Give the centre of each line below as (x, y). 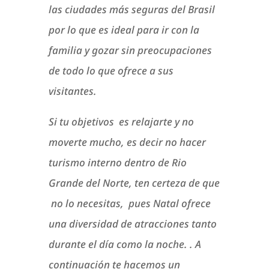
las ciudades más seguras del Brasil (131, 10)
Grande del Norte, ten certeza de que (134, 183)
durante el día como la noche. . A (125, 244)
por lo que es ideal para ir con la (124, 30)
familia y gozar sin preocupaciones (130, 50)
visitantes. (72, 91)
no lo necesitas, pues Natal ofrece (129, 204)
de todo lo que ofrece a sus (111, 71)
